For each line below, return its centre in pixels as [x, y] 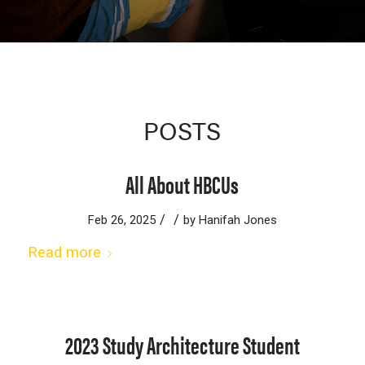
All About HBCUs [182, 184]
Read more [64, 252]
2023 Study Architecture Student [182, 344]
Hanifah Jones [237, 220]
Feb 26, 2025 [121, 220]
